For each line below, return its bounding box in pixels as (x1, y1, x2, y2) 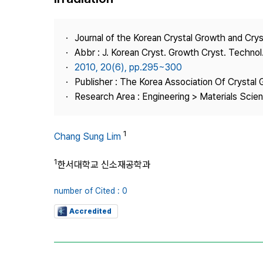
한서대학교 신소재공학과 (58, 159, 150, 171)
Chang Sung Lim (54, 131, 121, 143)
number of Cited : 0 (54, 186, 127, 195)
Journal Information (164, 21, 238, 31)
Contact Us (164, 63, 207, 73)
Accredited (69, 207, 112, 215)
